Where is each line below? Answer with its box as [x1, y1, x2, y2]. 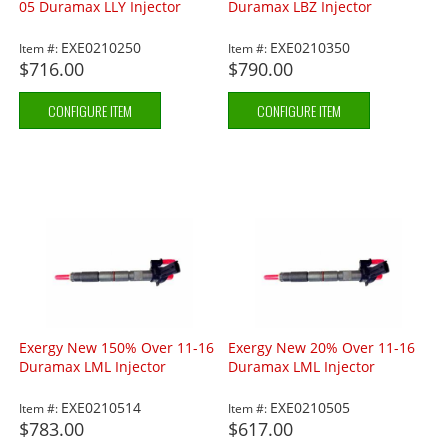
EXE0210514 [61, 398, 142, 418]
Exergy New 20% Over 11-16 [228, 338, 416, 358]
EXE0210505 [270, 398, 351, 418]
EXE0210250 [61, 38, 142, 58]
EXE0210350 [270, 38, 351, 58]
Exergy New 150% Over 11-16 [19, 338, 215, 358]
